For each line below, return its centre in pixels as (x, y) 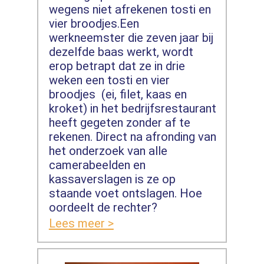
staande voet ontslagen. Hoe (125, 194)
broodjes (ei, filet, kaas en (118, 95)
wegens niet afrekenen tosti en (130, 10)
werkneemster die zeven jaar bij (131, 38)
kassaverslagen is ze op (112, 179)
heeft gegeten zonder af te (119, 123)
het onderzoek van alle (108, 151)
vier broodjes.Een (94, 24)
